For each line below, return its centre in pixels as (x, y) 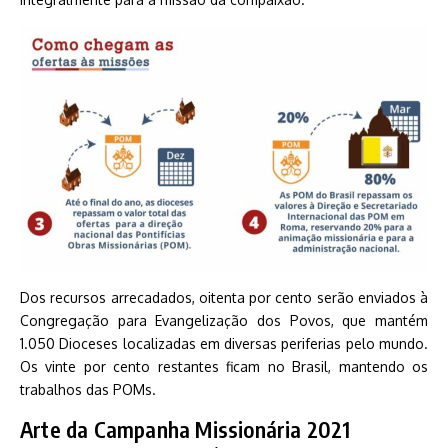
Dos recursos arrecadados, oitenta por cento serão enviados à (224, 297)
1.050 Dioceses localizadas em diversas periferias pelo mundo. (224, 343)
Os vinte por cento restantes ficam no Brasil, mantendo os (224, 366)
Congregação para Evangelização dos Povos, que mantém (224, 320)
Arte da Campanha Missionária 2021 (185, 428)
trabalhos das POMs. (88, 389)
